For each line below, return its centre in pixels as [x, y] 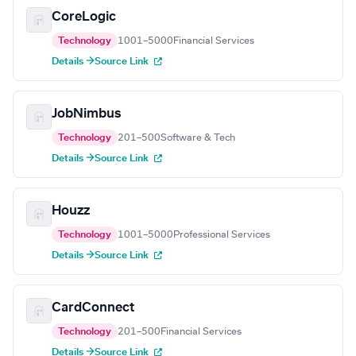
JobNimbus [86, 114]
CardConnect [93, 308]
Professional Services [222, 235]
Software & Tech [198, 138]
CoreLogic [84, 17]
